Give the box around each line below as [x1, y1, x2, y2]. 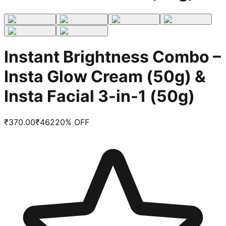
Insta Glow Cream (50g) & [4, 67, 206, 87]
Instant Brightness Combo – [4, 47, 221, 67]
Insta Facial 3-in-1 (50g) [4, 86, 195, 106]
